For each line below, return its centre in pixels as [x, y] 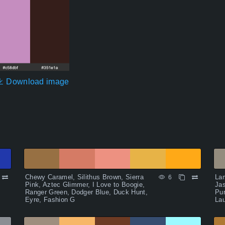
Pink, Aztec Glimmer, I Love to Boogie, [85, 185]
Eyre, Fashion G [50, 200]
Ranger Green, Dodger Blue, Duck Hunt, [86, 192]
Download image [36, 82]
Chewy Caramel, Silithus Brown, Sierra [84, 177]
